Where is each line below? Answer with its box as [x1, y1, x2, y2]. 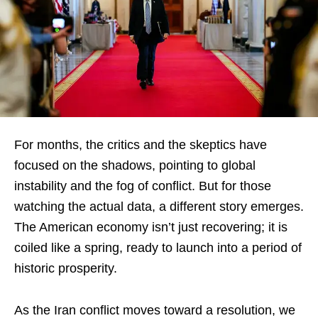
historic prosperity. [14, 261, 117, 275]
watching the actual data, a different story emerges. [14, 199, 304, 214]
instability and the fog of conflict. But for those [14, 178, 271, 193]
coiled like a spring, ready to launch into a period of [14, 240, 302, 255]
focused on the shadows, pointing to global [14, 158, 256, 172]
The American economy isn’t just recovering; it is [14, 219, 287, 234]
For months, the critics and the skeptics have [14, 137, 267, 152]
